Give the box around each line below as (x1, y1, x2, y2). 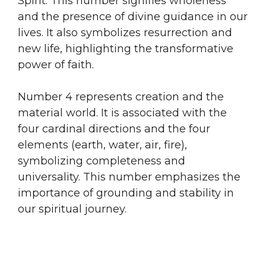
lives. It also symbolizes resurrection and (18, 26, 232, 39)
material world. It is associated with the (18, 106, 227, 119)
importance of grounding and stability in (18, 186, 234, 199)
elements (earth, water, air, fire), (18, 138, 187, 151)
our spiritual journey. (18, 202, 126, 216)
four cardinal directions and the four (18, 122, 210, 135)
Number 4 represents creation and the (18, 90, 224, 103)
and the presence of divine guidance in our (18, 9, 248, 23)
